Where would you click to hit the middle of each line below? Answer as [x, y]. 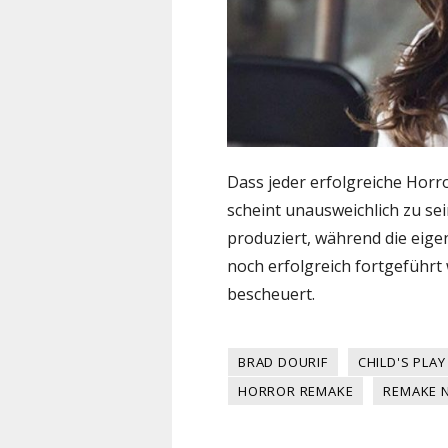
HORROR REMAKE [296, 391]
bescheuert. [271, 294]
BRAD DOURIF [283, 362]
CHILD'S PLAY [401, 362]
